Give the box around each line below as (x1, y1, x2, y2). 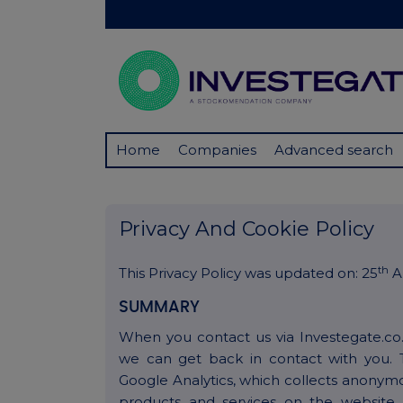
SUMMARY (119, 300, 200, 317)
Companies (178, 141, 256, 159)
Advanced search (274, 141, 393, 159)
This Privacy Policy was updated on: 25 (119, 264, 378, 282)
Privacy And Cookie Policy (119, 217, 374, 242)
